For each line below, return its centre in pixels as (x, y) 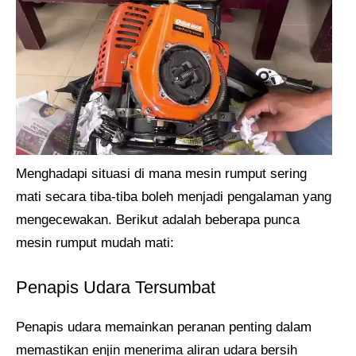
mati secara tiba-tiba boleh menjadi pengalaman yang (174, 197)
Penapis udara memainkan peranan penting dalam (164, 327)
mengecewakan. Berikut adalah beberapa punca (158, 220)
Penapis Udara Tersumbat (116, 287)
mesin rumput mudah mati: (95, 243)
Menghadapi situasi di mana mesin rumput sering (161, 174)
